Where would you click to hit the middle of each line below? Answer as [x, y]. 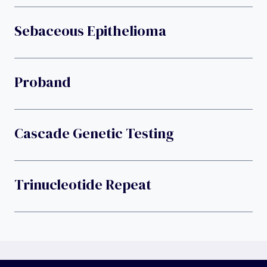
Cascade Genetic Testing [94, 133]
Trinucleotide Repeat [83, 185]
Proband [43, 82]
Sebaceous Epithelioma [90, 31]
